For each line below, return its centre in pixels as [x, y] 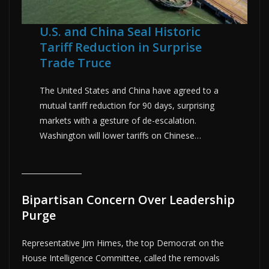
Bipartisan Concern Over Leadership [128, 200]
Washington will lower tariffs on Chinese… [121, 136]
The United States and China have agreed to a [129, 91]
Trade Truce [76, 63]
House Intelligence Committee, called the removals [121, 258]
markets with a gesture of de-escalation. [118, 121]
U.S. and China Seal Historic [120, 32]
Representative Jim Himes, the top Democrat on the [123, 243]
